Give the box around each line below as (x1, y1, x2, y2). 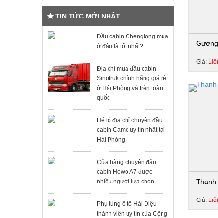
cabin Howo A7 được (96, 168, 152, 175)
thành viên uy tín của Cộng (96, 210, 167, 217)
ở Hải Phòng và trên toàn (96, 85, 163, 91)
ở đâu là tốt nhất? (96, 43, 143, 50)
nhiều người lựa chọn (96, 178, 154, 185)
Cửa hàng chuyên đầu (96, 159, 156, 165)
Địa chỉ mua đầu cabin (96, 65, 156, 72)
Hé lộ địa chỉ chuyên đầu (96, 117, 163, 124)
